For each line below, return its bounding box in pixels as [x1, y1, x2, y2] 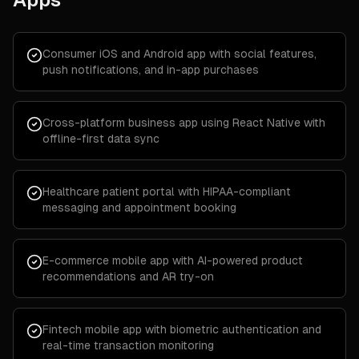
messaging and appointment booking [42, 201, 236, 214]
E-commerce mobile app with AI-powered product [42, 254, 303, 267]
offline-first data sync [42, 132, 159, 145]
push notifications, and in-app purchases [42, 63, 259, 76]
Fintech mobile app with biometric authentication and [42, 323, 321, 336]
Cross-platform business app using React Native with [42, 116, 325, 129]
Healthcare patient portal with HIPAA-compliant [42, 185, 291, 198]
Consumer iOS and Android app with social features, [42, 47, 317, 60]
